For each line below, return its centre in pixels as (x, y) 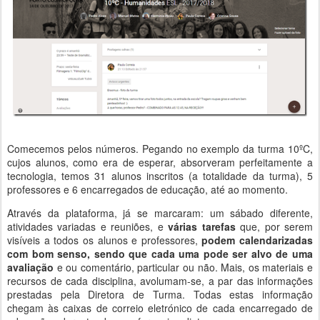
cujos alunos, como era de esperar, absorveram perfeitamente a (160, 162)
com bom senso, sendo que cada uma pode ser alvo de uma (160, 253)
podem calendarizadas (257, 240)
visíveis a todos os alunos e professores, (105, 240)
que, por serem (274, 226)
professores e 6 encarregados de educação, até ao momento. (147, 189)
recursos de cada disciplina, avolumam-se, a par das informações (160, 280)
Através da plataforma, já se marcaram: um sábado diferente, (160, 212)
